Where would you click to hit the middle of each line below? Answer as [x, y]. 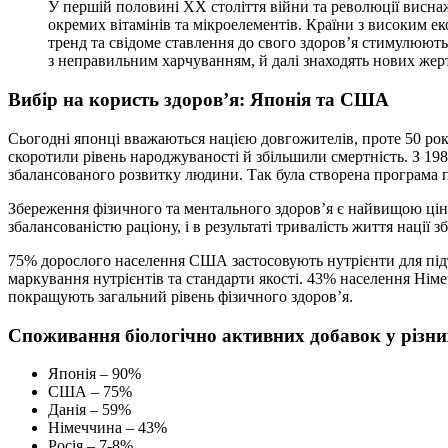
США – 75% [90, 392]
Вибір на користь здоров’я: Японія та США [198, 100]
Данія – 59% [89, 410]
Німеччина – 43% [107, 428]
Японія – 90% [94, 374]
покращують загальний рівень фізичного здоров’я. [180, 296]
